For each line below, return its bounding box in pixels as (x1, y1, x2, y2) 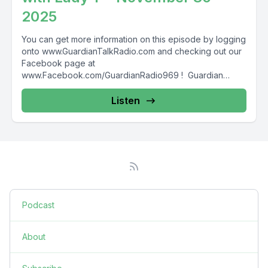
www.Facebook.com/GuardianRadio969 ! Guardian (22, 70, 223, 80)
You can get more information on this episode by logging (22, 34, 246, 44)
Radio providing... (22, 82, 90, 92)
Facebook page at (22, 58, 95, 68)
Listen (111, 95, 140, 106)
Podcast (22, 200, 54, 210)
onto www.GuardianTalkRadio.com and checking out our (22, 46, 242, 56)
